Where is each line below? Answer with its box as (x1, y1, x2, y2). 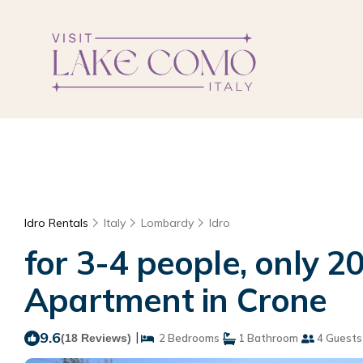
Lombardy (141, 216, 194, 230)
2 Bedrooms (154, 331, 220, 344)
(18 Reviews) (61, 331, 131, 344)
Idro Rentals (24, 216, 92, 230)
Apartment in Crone (24, 280, 327, 320)
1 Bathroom (236, 331, 298, 344)
